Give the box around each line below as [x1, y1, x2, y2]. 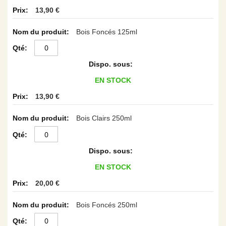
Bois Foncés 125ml [76, 27, 137, 36]
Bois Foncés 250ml [76, 200, 137, 209]
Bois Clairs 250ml [76, 114, 132, 122]
